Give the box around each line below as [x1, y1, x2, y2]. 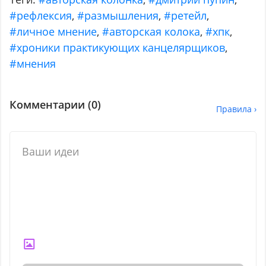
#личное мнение [9, 24, 97, 39]
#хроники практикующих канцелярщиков [9, 40, 226, 55]
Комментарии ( [9, 97, 92, 112]
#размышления [77, 8, 159, 23]
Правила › [216, 103, 256, 115]
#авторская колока [102, 24, 201, 39]
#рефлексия [9, 8, 72, 23]
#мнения [9, 56, 56, 71]
